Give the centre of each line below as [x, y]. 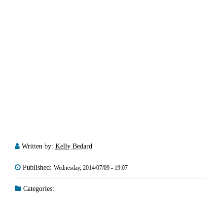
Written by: [38, 146]
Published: [38, 167]
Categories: [38, 188]
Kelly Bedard [74, 146]
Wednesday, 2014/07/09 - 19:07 [91, 167]
